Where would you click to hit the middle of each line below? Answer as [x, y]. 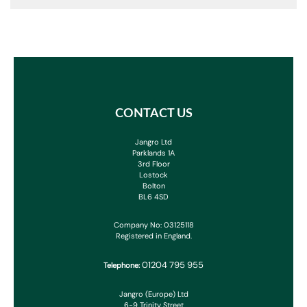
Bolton [153, 186]
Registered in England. [153, 236]
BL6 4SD [153, 197]
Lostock [153, 175]
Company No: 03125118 [153, 225]
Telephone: [123, 266]
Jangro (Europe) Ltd [153, 294]
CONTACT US [153, 114]
